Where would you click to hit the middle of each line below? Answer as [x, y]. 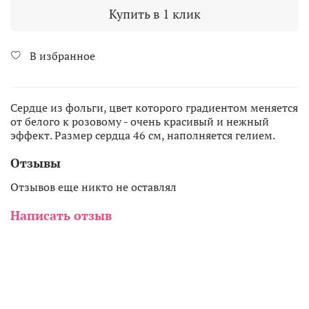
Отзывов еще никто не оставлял [93, 187]
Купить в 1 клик [154, 13]
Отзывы [36, 162]
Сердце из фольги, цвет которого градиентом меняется [154, 108]
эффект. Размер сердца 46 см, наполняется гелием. [143, 136]
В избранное [62, 56]
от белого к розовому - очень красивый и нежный [140, 122]
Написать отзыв [61, 216]
